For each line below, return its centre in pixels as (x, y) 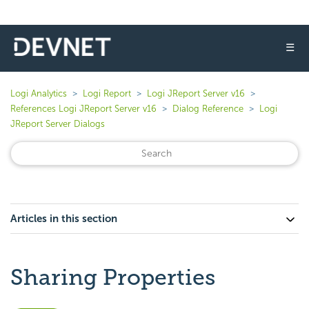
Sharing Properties (113, 277)
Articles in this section (64, 219)
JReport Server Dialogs (58, 124)
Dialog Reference (208, 109)
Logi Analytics (39, 93)
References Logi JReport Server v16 (83, 109)
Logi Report (107, 93)
